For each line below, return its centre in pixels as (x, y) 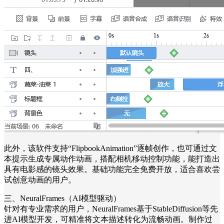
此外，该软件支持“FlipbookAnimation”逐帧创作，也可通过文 (110, 148)
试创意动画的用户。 (40, 179)
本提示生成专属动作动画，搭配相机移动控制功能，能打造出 (112, 158)
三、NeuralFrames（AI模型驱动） (62, 198)
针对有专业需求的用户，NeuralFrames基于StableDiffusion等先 (111, 208)
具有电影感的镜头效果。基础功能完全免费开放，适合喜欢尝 (112, 169)
